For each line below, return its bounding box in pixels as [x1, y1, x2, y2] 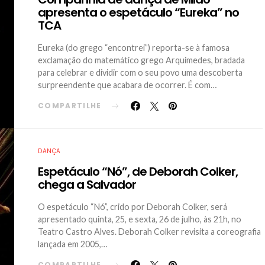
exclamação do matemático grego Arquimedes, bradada [38, 55, 245, 65]
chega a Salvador [38, 176, 136, 193]
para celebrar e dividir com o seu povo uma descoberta [38, 67, 243, 77]
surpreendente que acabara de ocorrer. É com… [38, 80, 216, 90]
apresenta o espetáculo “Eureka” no [38, 4, 239, 21]
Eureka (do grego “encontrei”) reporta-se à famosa [38, 43, 230, 53]
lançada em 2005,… [38, 239, 107, 249]
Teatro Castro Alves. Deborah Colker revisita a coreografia [38, 227, 261, 237]
